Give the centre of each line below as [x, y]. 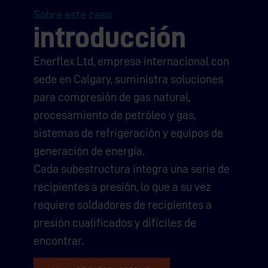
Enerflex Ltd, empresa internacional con [131, 61]
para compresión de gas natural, [112, 97]
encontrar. [59, 240]
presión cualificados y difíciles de [115, 223]
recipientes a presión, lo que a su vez [122, 187]
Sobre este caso [73, 14]
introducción [110, 38]
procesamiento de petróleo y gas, [115, 115]
